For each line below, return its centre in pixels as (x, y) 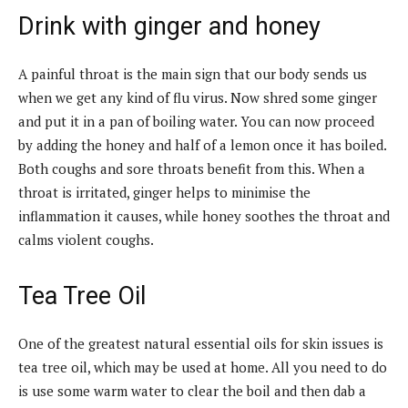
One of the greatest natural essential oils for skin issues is (201, 343)
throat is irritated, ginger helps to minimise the (164, 192)
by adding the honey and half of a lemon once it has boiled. (202, 144)
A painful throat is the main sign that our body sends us (193, 73)
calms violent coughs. (86, 239)
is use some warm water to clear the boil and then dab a (192, 390)
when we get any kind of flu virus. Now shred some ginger (198, 97)
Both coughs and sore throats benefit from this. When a (192, 168)
